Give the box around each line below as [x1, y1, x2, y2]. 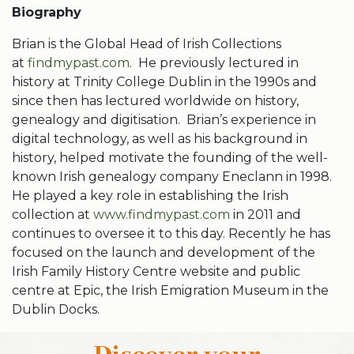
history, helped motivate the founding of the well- [12, 150, 328, 165]
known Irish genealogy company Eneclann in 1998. [12, 169, 332, 184]
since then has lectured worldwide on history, [12, 93, 299, 108]
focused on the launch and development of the [12, 245, 315, 260]
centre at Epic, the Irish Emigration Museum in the [12, 283, 329, 298]
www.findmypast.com [93, 207, 230, 222]
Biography [12, 5, 81, 20]
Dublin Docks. [12, 302, 100, 317]
